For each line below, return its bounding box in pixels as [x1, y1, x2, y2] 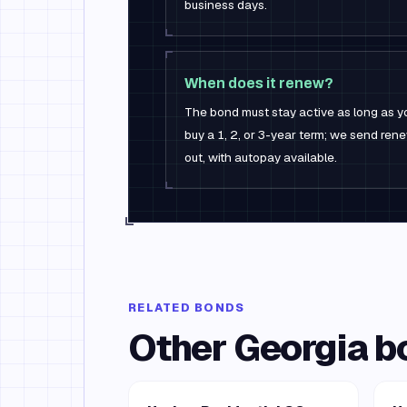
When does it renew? [184, 75, 333, 91]
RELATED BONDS [128, 300, 245, 315]
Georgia [233, 324, 368, 372]
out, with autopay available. [184, 149, 337, 165]
